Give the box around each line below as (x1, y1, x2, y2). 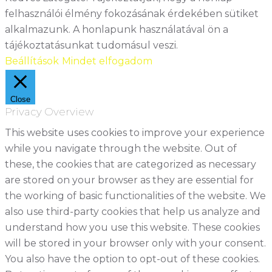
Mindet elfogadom (62, 55, 152, 67)
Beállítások (5, 55, 59, 67)
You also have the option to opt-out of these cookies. (5, 253, 260, 265)
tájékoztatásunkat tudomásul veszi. (5, 39, 178, 51)
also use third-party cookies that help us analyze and (5, 205, 260, 217)
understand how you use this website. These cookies (5, 221, 260, 233)
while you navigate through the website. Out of (5, 142, 237, 154)
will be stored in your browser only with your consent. (5, 237, 266, 249)
